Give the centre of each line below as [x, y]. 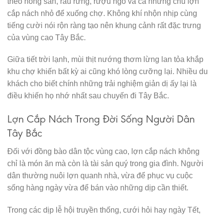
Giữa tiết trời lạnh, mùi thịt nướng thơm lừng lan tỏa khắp [105, 60]
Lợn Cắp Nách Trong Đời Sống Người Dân [101, 119]
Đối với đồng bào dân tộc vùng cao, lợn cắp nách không [103, 152]
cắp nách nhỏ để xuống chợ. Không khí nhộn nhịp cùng [102, 13]
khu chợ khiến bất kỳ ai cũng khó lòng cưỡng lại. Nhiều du [108, 72]
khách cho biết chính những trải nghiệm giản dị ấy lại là [102, 84]
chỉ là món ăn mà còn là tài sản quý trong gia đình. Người [105, 164]
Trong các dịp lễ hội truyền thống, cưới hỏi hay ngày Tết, [104, 210]
